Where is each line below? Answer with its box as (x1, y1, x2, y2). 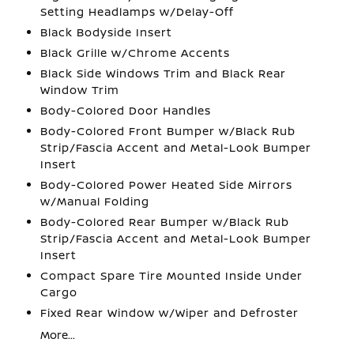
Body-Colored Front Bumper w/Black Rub (40, 123, 296, 138)
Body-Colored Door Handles (40, 103, 211, 118)
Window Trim (40, 82, 119, 97)
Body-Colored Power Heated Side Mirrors (40, 177, 292, 192)
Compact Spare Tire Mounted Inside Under (40, 268, 303, 283)
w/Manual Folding (40, 194, 149, 209)
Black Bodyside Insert (40, 24, 172, 40)
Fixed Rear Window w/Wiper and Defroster (40, 305, 299, 320)
